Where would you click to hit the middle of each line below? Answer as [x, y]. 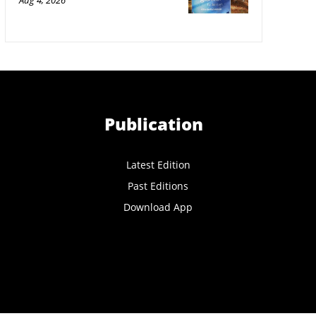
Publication [154, 123]
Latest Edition [158, 164]
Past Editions [158, 186]
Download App [158, 207]
